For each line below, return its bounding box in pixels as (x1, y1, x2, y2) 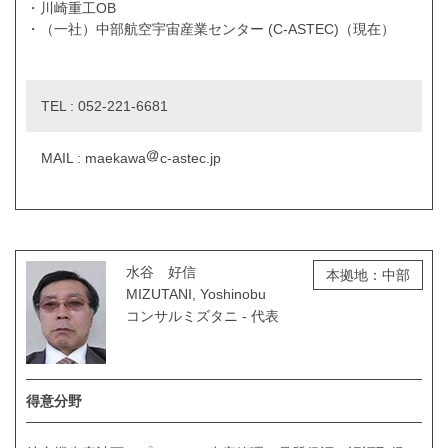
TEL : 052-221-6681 (41, 97, 168, 114)
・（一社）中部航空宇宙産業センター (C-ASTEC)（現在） (26, 20, 395, 37)
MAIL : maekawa (41, 149, 146, 166)
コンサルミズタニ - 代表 (126, 307, 279, 324)
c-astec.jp (160, 149, 221, 166)
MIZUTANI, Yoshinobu (126, 285, 266, 302)
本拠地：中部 (326, 266, 410, 283)
